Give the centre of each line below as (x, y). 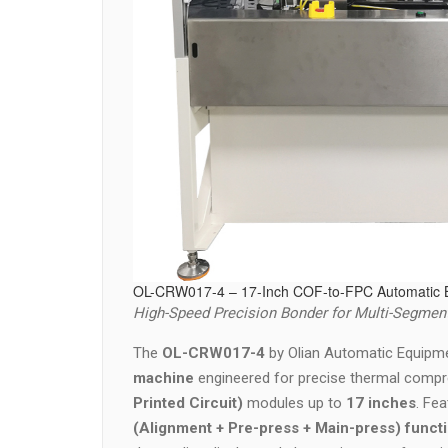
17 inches (381, 403)
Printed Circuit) (188, 403)
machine (163, 378)
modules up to (294, 403)
